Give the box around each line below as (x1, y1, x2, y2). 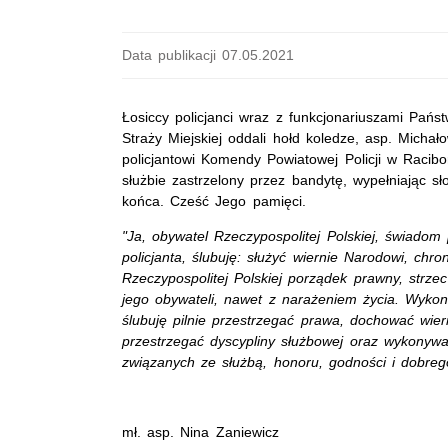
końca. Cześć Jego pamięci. (122, 193, 306, 209)
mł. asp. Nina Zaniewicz (122, 424, 279, 440)
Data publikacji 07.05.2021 (122, 47, 295, 63)
